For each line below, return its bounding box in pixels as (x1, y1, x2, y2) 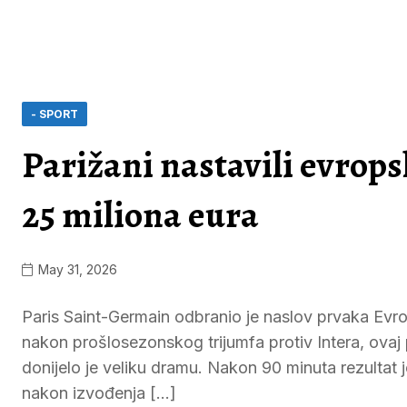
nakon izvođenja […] (22, 383, 176, 402)
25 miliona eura (22, 190, 259, 240)
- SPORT (31, 107, 78, 121)
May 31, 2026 (35, 262, 117, 277)
